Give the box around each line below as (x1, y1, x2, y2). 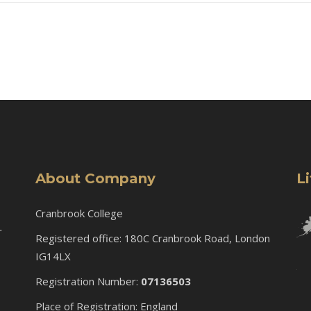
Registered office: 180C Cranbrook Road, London (35, 230, 273, 245)
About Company (35, 169, 155, 187)
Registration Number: (35, 274, 141, 288)
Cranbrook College (35, 205, 123, 220)
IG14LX (35, 249, 71, 263)
